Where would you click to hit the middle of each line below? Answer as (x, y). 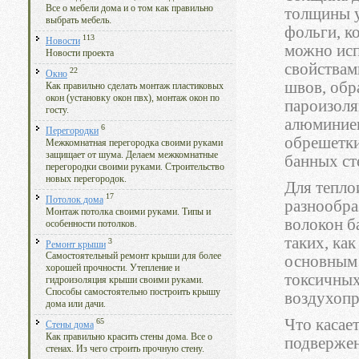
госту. (57, 110)
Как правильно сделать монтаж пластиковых (135, 86)
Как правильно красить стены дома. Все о (129, 337)
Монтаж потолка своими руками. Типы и (128, 212)
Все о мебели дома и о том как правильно (129, 9)
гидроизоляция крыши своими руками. (125, 280)
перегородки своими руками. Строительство (135, 167)
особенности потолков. (91, 224)
